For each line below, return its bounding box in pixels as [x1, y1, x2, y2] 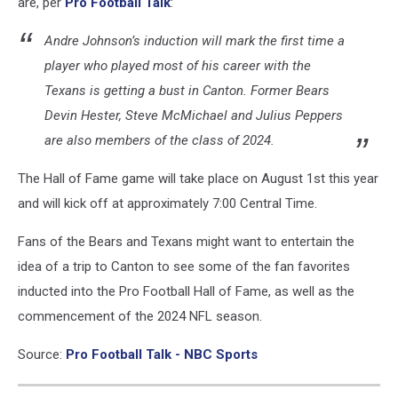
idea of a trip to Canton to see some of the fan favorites [18, 259, 350, 275]
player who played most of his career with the [44, 58, 311, 74]
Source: [18, 346, 66, 362]
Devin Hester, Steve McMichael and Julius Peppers [44, 107, 343, 123]
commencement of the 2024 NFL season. [18, 308, 262, 324]
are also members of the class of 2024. [44, 132, 275, 148]
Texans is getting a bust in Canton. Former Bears [44, 83, 330, 99]
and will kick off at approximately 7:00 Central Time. [18, 195, 317, 211]
